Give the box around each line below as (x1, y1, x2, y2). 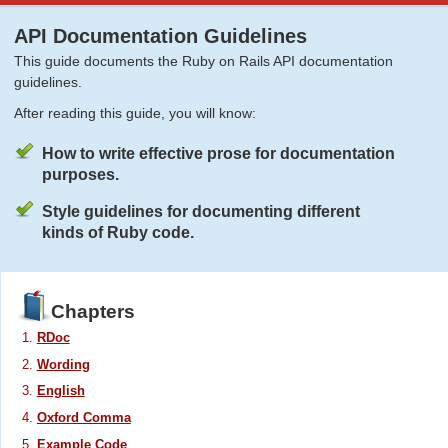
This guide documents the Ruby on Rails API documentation (14, 52, 393, 69)
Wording (36, 356, 90, 372)
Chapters (51, 300, 136, 322)
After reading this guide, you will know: (14, 105, 256, 122)
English (36, 383, 85, 399)
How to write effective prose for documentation (41, 144, 395, 162)
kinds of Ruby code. (41, 223, 194, 241)
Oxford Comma (36, 410, 131, 426)
